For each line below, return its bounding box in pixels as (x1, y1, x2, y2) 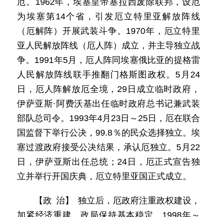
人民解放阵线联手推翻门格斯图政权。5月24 (17, 70, 200, 79)
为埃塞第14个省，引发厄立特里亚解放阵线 (17, 12, 200, 21)
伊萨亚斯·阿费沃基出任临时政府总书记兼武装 (17, 99, 200, 108)
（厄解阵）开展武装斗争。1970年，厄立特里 (17, 26, 200, 36)
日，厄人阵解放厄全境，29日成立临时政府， (17, 84, 200, 94)
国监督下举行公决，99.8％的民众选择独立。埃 (17, 128, 200, 138)
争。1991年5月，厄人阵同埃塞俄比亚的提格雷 (17, 55, 200, 65)
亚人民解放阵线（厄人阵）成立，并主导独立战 (17, 41, 200, 50)
